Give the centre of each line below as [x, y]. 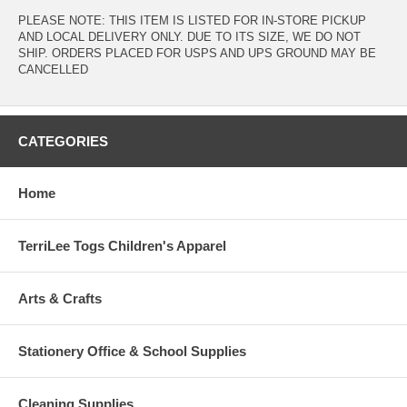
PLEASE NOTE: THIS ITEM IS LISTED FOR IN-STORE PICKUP [192, 21]
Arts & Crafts [60, 299]
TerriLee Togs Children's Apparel [122, 246]
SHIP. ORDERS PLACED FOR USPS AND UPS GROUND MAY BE [197, 54]
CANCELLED [53, 70]
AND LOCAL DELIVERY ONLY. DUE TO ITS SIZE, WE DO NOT [189, 37]
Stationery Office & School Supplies [132, 352]
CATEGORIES [63, 142]
